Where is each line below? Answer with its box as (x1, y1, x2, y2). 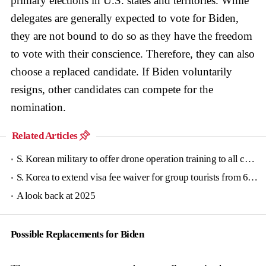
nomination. (11, 100, 66, 113)
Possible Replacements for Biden (11, 228, 144, 240)
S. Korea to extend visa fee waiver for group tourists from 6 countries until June (17, 171, 248, 183)
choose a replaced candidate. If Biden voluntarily (11, 65, 232, 78)
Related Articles (12, 129, 80, 141)
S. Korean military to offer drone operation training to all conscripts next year (17, 153, 245, 164)
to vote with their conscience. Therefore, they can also (11, 47, 255, 60)
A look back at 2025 (17, 189, 96, 201)
